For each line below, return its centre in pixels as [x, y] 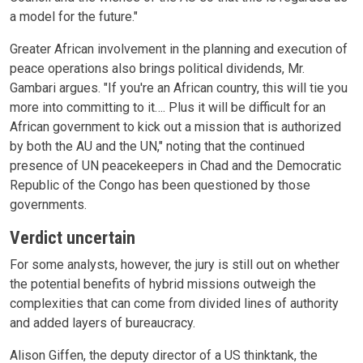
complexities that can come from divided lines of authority [174, 303]
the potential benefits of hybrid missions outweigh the [163, 284]
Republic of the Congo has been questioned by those [160, 185]
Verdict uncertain [73, 237]
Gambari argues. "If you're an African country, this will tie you [179, 88]
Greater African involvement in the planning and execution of [179, 49]
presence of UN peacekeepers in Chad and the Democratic [175, 165]
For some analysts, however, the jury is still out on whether [175, 264]
